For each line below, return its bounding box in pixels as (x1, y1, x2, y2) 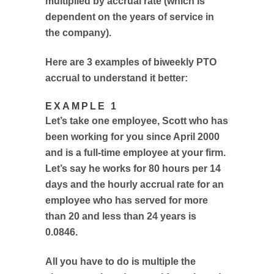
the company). (45, 28, 111, 38)
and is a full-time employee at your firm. (45, 147, 226, 158)
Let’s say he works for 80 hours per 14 (45, 163, 221, 174)
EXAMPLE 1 (45, 101, 118, 111)
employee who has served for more (45, 195, 208, 206)
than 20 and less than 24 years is (45, 211, 196, 221)
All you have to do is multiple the (45, 256, 196, 267)
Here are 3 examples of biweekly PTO (45, 57, 217, 67)
